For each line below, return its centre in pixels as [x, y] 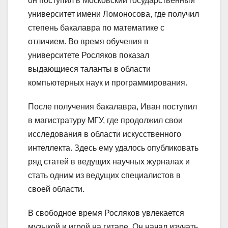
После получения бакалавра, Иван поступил [112, 106]
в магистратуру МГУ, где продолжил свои [105, 120]
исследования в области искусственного [105, 134]
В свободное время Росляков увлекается [106, 213]
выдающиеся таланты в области [89, 69]
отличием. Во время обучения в [88, 41]
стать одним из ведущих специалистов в [104, 175]
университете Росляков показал [89, 55]
